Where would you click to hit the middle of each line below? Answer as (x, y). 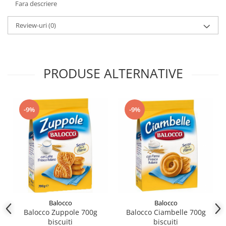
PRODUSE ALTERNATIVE (113, 73)
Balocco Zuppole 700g (60, 212)
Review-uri (32, 25)
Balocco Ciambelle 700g (166, 212)
